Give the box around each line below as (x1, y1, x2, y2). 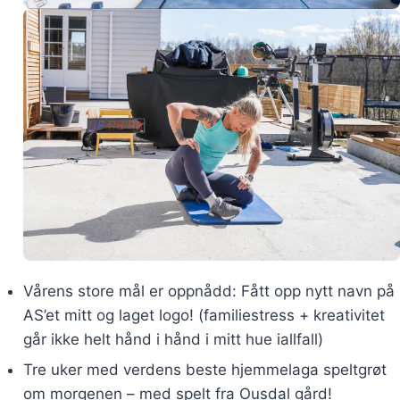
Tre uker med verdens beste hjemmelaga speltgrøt (22, 360, 387, 379)
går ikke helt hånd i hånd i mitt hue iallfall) (22, 330, 323, 349)
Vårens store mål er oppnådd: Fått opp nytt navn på (22, 282, 395, 301)
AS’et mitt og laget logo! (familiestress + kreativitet (22, 306, 385, 325)
